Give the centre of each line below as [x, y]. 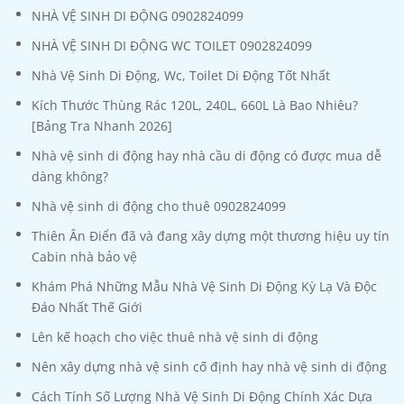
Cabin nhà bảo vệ [84, 257]
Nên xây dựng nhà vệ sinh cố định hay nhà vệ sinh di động [209, 367]
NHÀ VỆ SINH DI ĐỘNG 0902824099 [138, 16]
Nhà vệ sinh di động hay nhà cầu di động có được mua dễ [207, 156]
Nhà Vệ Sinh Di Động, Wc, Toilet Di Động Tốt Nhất [181, 76]
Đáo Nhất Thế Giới [87, 308]
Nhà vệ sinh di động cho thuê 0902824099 [159, 207]
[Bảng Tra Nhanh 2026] [102, 126]
